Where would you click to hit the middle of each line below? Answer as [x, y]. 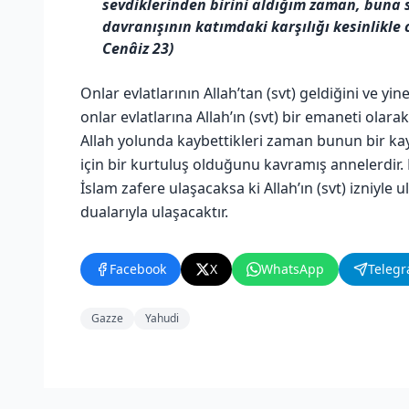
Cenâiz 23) [138, 48]
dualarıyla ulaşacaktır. [154, 211]
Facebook [138, 268]
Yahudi [162, 318]
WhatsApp [293, 268]
